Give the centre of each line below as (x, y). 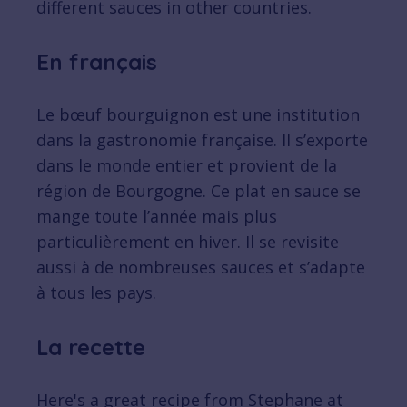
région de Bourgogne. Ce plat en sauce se (199, 191)
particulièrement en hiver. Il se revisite (188, 242)
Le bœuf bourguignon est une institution (198, 115)
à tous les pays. (96, 293)
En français (97, 62)
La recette (91, 347)
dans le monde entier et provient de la (187, 166)
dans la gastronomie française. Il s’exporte (202, 140)
